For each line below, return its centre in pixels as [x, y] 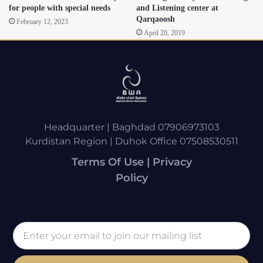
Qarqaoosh [156, 19]
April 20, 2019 [164, 33]
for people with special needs [60, 8]
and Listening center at [177, 8]
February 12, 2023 [42, 21]
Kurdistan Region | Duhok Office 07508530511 [131, 141]
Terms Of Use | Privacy [131, 162]
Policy [131, 178]
